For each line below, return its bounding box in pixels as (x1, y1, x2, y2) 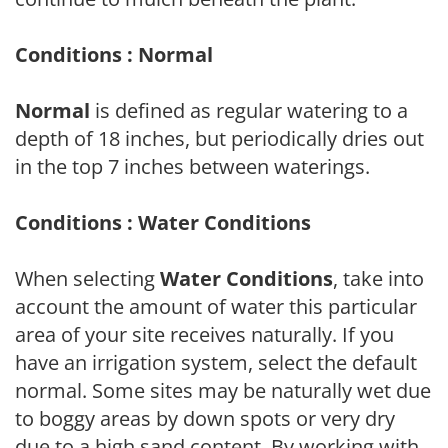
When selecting (15, 265, 160, 293)
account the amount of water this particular (15, 293, 417, 321)
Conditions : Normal (15, 41, 213, 69)
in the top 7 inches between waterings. (15, 153, 370, 181)
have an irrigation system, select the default (15, 349, 417, 377)
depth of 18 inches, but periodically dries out (15, 125, 424, 153)
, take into (333, 265, 424, 293)
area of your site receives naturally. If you (15, 321, 394, 349)
